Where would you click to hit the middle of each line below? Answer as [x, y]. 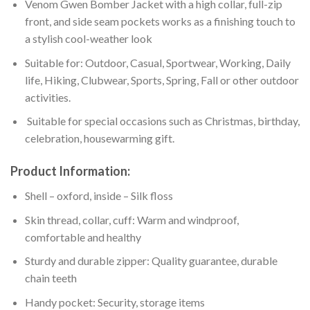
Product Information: [70, 171]
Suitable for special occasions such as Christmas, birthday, [162, 121]
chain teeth [51, 278]
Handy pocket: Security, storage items [115, 302]
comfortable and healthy [83, 237]
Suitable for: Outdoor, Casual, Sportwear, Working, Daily [157, 62]
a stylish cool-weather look [88, 39]
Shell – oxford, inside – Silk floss [99, 196]
